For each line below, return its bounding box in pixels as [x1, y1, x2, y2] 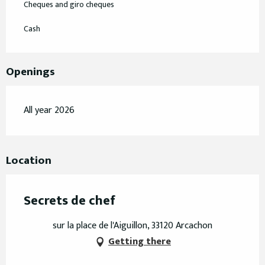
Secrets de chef [24, 190, 115, 212]
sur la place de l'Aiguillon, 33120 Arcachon [53, 218, 212, 234]
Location [6, 151, 51, 170]
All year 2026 [24, 102, 75, 119]
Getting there [108, 234, 171, 250]
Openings [6, 63, 55, 82]
